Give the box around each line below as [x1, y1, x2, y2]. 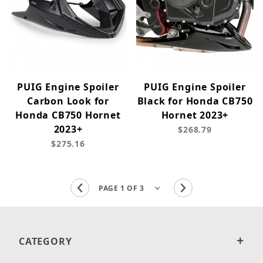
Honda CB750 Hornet [15, 109, 121, 122]
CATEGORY [19, 235, 72, 248]
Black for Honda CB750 [137, 95, 253, 108]
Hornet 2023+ [161, 109, 229, 122]
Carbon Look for [26, 95, 109, 108]
